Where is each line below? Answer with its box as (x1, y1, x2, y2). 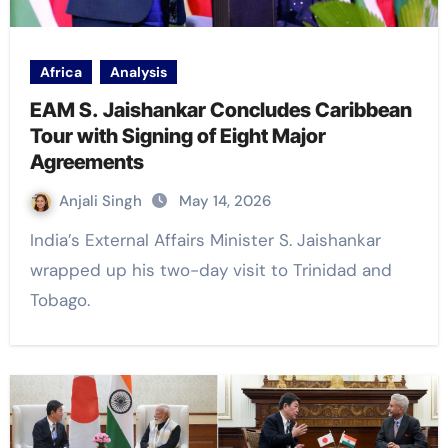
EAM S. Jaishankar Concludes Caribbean (29, 98, 412, 123)
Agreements (29, 150, 148, 175)
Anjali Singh (58, 191, 146, 212)
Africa (39, 63, 82, 82)
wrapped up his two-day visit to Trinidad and (29, 259, 392, 282)
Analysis (109, 63, 167, 82)
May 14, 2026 (178, 191, 271, 212)
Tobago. (29, 289, 90, 312)
